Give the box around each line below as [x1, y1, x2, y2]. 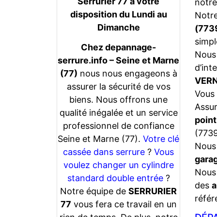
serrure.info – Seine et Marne [58, 55, 179, 65]
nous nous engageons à [77, 68, 177, 78]
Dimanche [97, 22, 140, 32]
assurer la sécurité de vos [66, 81, 170, 92]
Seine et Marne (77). [58, 133, 143, 144]
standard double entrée [67, 172, 166, 183]
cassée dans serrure [63, 146, 145, 157]
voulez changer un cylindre [63, 159, 174, 170]
